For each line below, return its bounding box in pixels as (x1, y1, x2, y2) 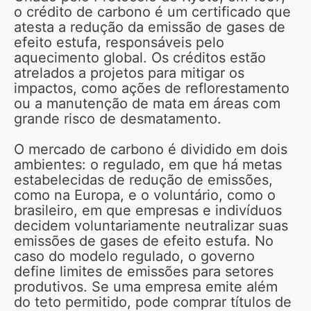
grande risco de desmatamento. (14, 110, 221, 127)
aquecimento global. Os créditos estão (14, 49, 266, 66)
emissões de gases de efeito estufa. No (14, 232, 274, 249)
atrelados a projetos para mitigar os (14, 64, 244, 81)
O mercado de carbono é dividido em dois (14, 140, 287, 158)
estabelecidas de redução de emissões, (14, 171, 273, 188)
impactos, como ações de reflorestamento (14, 79, 289, 96)
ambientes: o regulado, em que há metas (14, 155, 282, 173)
